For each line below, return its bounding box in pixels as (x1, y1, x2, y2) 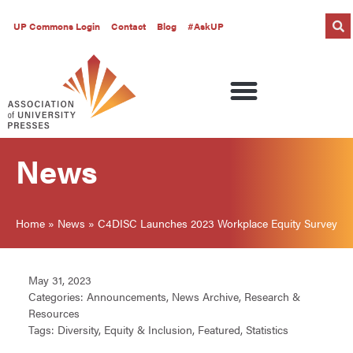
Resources (28, 305, 80, 321)
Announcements (87, 288, 166, 305)
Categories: (28, 288, 84, 305)
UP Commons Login (13, 19, 100, 33)
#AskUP (188, 19, 224, 33)
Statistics (246, 321, 288, 338)
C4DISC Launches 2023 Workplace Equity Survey (98, 214, 337, 231)
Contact (111, 19, 146, 33)
